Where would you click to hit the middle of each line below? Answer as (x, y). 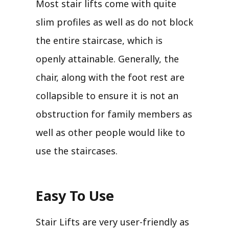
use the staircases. (77, 151)
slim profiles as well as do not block (114, 22)
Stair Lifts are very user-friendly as (112, 222)
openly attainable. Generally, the (107, 59)
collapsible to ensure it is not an (107, 95)
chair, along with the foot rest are (110, 77)
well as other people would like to (110, 132)
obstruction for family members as (114, 114)
